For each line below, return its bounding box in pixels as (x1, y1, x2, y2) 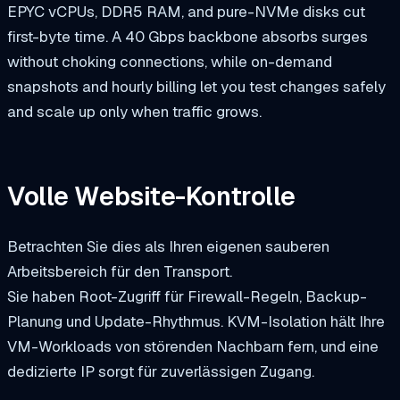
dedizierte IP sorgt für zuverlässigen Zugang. (7, 362, 314, 382)
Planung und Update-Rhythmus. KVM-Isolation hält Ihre (7, 312, 385, 332)
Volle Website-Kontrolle (7, 179, 296, 214)
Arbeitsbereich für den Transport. (7, 262, 232, 282)
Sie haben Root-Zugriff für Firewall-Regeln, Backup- (7, 287, 367, 307)
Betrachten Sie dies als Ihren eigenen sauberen (7, 237, 329, 257)
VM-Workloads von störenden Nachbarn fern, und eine (7, 337, 379, 357)
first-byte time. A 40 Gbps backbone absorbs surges (7, 26, 368, 46)
